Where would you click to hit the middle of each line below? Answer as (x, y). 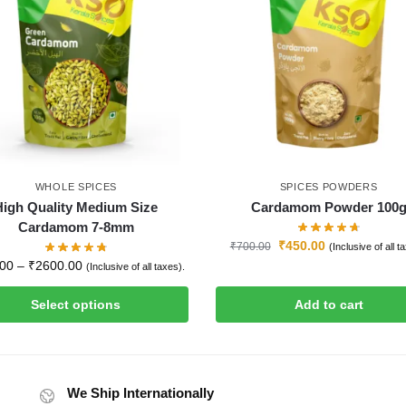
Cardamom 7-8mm (76, 227)
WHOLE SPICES (76, 186)
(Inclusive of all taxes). (136, 266)
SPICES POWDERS (329, 186)
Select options (76, 304)
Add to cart (329, 304)
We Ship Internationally (141, 392)
